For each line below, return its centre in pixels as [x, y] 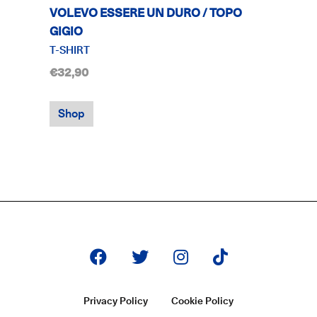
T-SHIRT [70, 50]
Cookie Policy [202, 300]
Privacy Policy [116, 300]
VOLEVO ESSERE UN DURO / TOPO [146, 12]
